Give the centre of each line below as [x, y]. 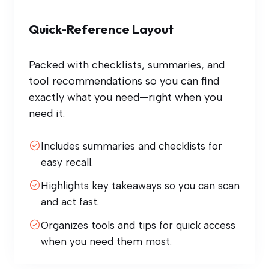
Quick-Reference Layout [101, 29]
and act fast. [70, 201]
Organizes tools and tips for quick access [138, 225]
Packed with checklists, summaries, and [127, 65]
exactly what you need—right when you [125, 97]
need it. [47, 113]
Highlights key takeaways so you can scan [141, 185]
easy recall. [67, 162]
